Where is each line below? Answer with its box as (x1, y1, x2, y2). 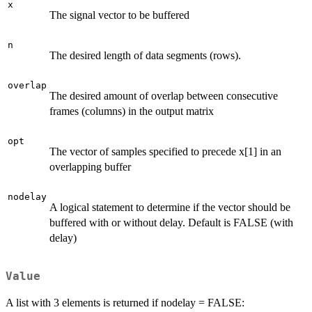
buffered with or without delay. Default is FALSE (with (49, 216, 293, 228)
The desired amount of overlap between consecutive (49, 89, 278, 102)
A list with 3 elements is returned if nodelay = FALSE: (6, 297, 244, 309)
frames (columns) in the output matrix (49, 104, 214, 117)
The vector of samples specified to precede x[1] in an (49, 145, 281, 157)
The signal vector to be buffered (49, 8, 189, 21)
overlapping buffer (49, 160, 131, 173)
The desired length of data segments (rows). (49, 49, 241, 61)
